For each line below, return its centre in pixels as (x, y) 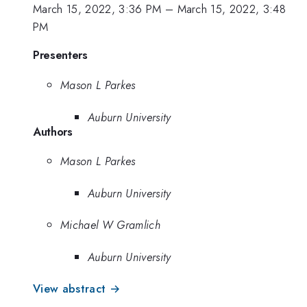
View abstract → (77, 289)
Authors (53, 131)
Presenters (60, 55)
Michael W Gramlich (110, 225)
